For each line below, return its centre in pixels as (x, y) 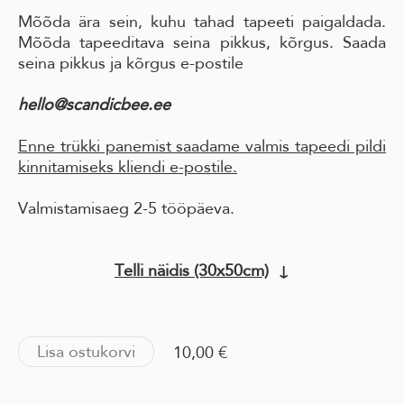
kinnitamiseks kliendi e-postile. (128, 167)
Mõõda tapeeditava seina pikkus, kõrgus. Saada (202, 42)
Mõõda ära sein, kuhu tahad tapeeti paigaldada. (202, 22)
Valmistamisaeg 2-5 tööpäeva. (126, 208)
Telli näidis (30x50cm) (192, 271)
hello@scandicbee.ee (94, 105)
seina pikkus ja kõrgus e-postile (131, 63)
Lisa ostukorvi (86, 352)
